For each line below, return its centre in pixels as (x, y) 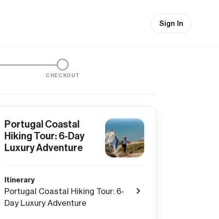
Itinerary (20, 180)
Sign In (171, 23)
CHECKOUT (63, 76)
